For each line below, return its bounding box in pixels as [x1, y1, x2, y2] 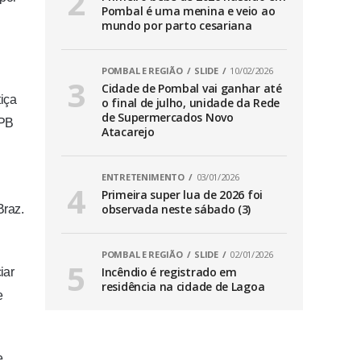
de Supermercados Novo [102, 110, 234, 126]
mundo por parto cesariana [102, 18, 252, 34]
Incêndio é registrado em [102, 264, 237, 280]
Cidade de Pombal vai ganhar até [102, 81, 282, 97]
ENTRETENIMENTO [102, 171, 185, 184]
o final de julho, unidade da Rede [102, 95, 280, 111]
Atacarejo [102, 124, 155, 140]
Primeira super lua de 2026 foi [102, 187, 263, 203]
